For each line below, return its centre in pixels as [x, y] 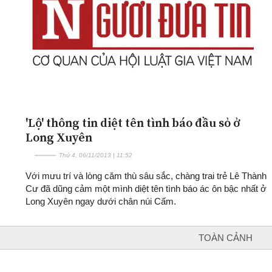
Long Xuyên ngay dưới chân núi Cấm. [101, 201]
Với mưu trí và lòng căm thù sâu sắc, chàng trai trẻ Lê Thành [146, 175]
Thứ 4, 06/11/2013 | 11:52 [96, 155]
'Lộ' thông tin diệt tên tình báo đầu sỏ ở [133, 122]
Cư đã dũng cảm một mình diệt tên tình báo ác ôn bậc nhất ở [146, 188]
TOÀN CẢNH [226, 237]
